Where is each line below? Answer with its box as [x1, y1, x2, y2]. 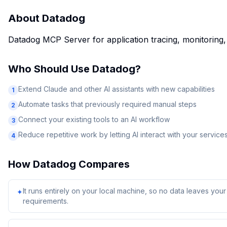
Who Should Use [8, 63, 92, 75]
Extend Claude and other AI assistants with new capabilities [18, 85, 215, 93]
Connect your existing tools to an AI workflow [18, 115, 170, 124]
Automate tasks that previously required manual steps [18, 100, 197, 108]
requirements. [23, 197, 68, 205]
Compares [76, 158, 130, 170]
